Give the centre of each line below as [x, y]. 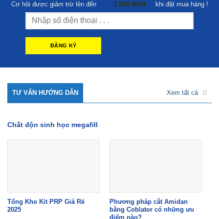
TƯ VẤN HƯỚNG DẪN [45, 92]
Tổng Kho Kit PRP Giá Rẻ [46, 202]
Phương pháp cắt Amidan [148, 202]
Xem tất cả [182, 92]
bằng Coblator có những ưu [152, 210]
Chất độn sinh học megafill [52, 125]
